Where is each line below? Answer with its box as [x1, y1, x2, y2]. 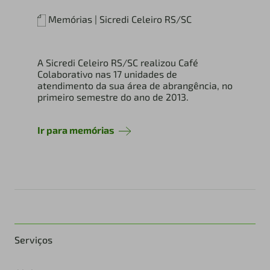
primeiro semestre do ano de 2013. [37, 91, 189, 103]
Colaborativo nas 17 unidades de [37, 68, 177, 80]
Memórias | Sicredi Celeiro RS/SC [48, 13, 192, 25]
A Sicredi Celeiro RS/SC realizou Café [37, 57, 198, 69]
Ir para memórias [37, 124, 116, 136]
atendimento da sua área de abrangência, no [37, 80, 233, 92]
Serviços [14, 233, 52, 245]
